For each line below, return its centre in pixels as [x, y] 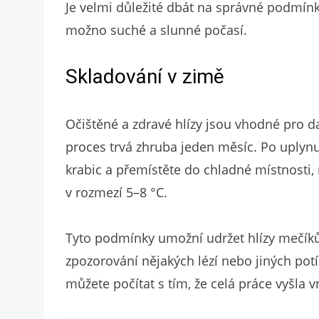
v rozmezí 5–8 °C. [116, 193]
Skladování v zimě [145, 77]
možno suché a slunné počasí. [156, 30]
